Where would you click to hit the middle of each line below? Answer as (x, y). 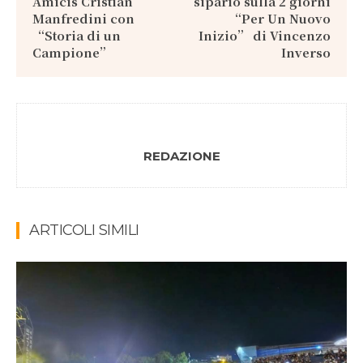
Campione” (72, 52)
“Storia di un (77, 35)
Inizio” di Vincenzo (264, 35)
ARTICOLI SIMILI (84, 230)
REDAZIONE (181, 156)
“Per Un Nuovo (280, 18)
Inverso (305, 52)
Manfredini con (83, 18)
